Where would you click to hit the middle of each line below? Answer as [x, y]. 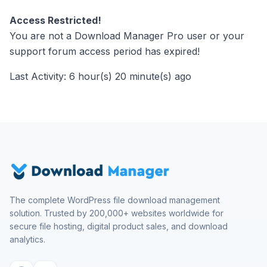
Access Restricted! [55, 20]
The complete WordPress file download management [115, 200]
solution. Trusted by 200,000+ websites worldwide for [117, 213]
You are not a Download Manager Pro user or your [127, 36]
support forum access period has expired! [105, 51]
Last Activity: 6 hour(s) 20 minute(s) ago [100, 76]
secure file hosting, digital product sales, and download [119, 226]
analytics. [27, 239]
